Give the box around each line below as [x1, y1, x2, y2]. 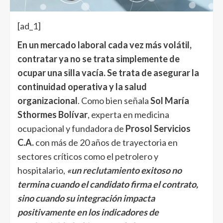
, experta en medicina [88, 109, 169, 120]
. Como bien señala [78, 95, 150, 107]
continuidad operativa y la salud [17, 81, 147, 93]
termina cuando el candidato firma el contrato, [17, 179, 198, 190]
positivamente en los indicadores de [17, 207, 159, 218]
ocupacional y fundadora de [17, 123, 125, 134]
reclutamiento [83, 165, 139, 176]
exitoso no [139, 165, 182, 176]
